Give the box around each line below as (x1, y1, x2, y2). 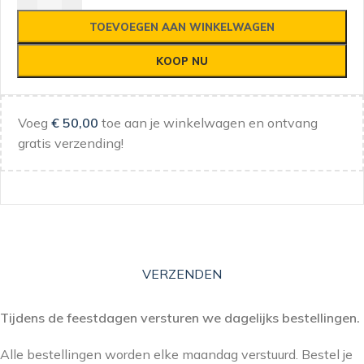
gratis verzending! (18, 134, 123, 151)
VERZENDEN (142, 266, 222, 283)
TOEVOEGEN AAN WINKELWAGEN (89, 19, 275, 33)
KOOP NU (156, 54, 208, 67)
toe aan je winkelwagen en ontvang (98, 114, 318, 131)
